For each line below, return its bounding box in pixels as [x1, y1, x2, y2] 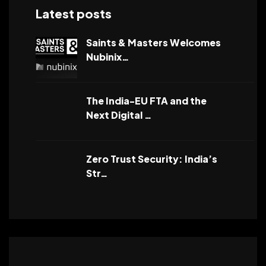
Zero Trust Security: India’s [86, 152, 217, 165]
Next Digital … [86, 108, 152, 121]
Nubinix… [86, 50, 129, 63]
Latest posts [36, 5, 112, 21]
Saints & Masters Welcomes [86, 36, 221, 49]
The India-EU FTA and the [86, 94, 207, 107]
